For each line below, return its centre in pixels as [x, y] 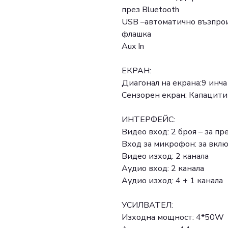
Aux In [133, 47]
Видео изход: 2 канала [165, 156]
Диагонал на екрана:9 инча [174, 83]
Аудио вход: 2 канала [163, 169]
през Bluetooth [150, 10]
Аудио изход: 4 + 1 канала [172, 181]
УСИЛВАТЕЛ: [147, 205]
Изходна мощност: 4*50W [173, 218]
